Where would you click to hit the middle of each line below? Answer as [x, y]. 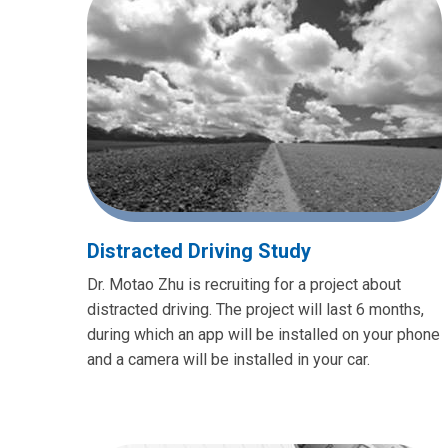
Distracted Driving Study [199, 250]
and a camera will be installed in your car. [228, 359]
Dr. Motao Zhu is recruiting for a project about [244, 284]
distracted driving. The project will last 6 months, [255, 309]
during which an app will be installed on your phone [263, 334]
